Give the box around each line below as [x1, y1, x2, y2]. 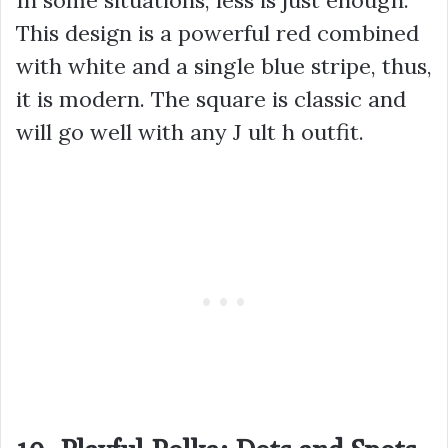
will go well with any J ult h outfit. [16, 117, 364, 146]
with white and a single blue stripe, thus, [16, 51, 432, 80]
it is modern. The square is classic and [16, 84, 406, 113]
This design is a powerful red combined [16, 18, 419, 47]
